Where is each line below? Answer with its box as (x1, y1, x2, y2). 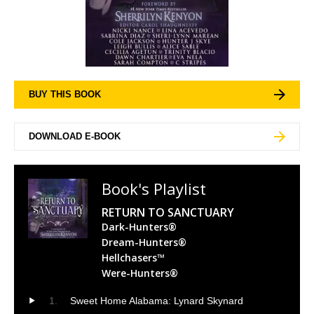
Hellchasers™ (102, 250, 165, 264)
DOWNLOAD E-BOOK (29, 130, 121, 142)
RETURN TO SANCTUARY (102, 204, 234, 220)
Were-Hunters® (102, 266, 178, 280)
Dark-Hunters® (102, 219, 177, 233)
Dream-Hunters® (102, 235, 186, 249)
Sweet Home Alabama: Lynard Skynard (70, 294, 243, 306)
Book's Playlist (102, 177, 206, 199)
